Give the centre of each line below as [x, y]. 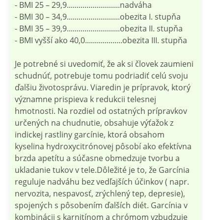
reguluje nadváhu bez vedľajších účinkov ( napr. [102, 181]
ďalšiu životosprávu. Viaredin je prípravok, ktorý [103, 87]
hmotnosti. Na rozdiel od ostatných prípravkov [101, 111]
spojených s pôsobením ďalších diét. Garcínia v [101, 205]
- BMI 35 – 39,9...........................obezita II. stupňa [99, 28]
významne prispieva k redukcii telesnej [85, 99]
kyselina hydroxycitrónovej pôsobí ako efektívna [103, 146]
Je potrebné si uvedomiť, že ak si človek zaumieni [104, 64]
